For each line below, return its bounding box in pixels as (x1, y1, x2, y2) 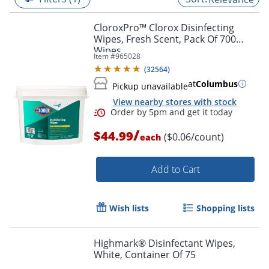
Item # (94, 50, 115, 61)
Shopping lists (196, 202, 255, 214)
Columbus (196, 77, 238, 89)
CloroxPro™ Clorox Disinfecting (94, 20, 234, 34)
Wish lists (109, 202, 149, 214)
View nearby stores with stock (113, 95, 237, 107)
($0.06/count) (164, 130, 224, 144)
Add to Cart (151, 163, 200, 177)
